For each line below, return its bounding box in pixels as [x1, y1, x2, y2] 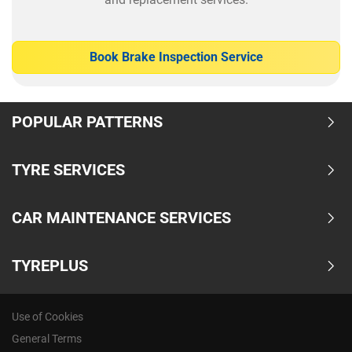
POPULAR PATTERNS [12, 112, 163, 131]
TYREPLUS [12, 256, 88, 275]
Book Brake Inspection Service [89, 49, 263, 64]
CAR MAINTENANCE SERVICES [12, 208, 231, 227]
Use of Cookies [12, 310, 83, 323]
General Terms [12, 332, 82, 345]
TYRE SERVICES [12, 160, 125, 179]
